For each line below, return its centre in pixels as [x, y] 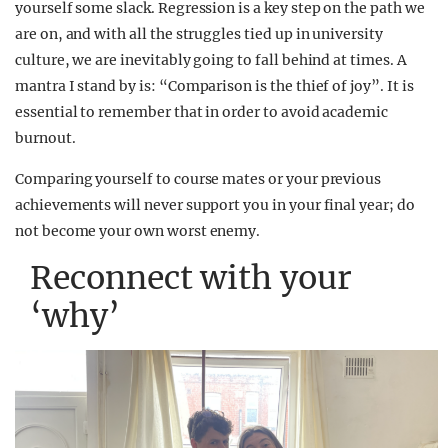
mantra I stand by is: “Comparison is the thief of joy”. [201, 86]
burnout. [45, 138]
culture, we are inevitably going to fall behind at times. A [211, 60]
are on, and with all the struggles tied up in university [199, 34]
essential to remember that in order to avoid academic [202, 112]
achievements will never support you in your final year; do [215, 205]
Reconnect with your [191, 278]
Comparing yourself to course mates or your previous [198, 179]
